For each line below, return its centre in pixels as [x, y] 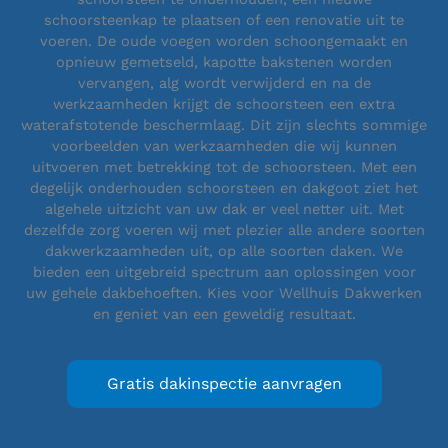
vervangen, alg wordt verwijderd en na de [224, 83]
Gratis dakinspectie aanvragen [224, 384]
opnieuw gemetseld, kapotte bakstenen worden [224, 62]
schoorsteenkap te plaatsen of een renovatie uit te [224, 20]
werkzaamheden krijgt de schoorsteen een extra [224, 104]
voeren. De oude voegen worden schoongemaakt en [224, 41]
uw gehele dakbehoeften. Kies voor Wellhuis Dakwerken [224, 293]
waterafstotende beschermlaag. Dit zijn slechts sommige [224, 125]
